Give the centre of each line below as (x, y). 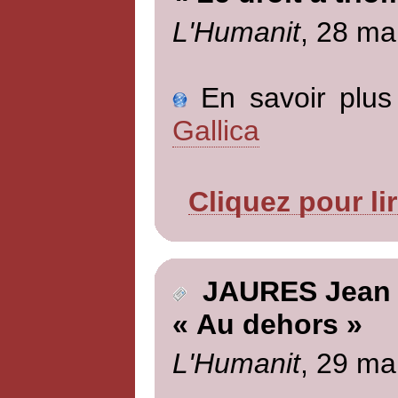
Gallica (215, 130)
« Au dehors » (267, 325)
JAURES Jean (288, 292)
